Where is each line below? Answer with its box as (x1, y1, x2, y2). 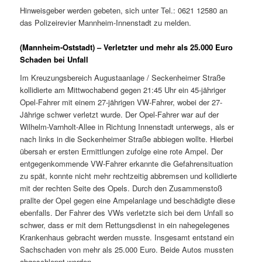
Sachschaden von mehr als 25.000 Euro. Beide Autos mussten (20, 244, 234, 256)
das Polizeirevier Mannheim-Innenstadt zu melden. (20, 16, 192, 28)
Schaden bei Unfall (20, 53, 89, 65)
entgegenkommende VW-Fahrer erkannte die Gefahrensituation (20, 158, 233, 170)
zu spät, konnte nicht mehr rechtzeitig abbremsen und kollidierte (20, 170, 237, 182)
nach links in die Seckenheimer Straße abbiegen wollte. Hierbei (20, 133, 234, 145)
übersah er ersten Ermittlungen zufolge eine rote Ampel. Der (20, 146, 223, 157)
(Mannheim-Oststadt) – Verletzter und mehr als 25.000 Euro (20, 41, 233, 53)
